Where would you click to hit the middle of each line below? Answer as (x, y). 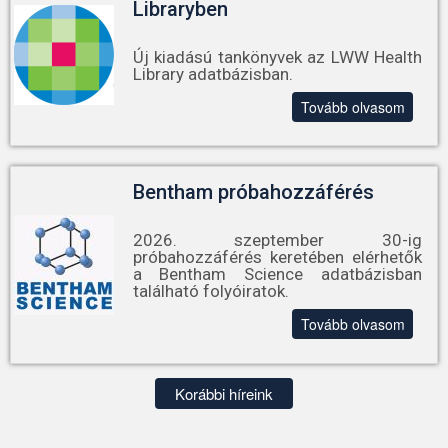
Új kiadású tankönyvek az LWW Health (277, 57)
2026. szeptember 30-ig (277, 240)
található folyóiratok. (210, 291)
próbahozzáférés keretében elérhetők (277, 257)
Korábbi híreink (224, 393)
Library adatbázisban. (212, 74)
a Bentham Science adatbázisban (277, 274)
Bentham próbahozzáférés (253, 192)
